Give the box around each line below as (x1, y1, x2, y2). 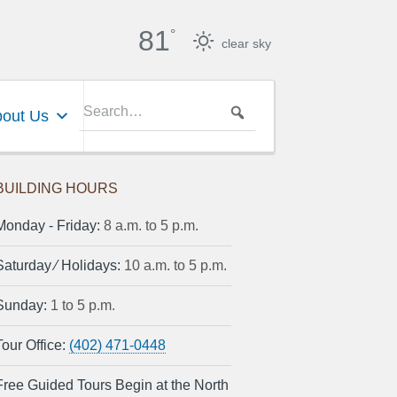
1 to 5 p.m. (47, 298, 115, 313)
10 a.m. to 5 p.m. (121, 258, 227, 273)
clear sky (218, 35, 271, 51)
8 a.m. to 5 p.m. (100, 218, 198, 233)
